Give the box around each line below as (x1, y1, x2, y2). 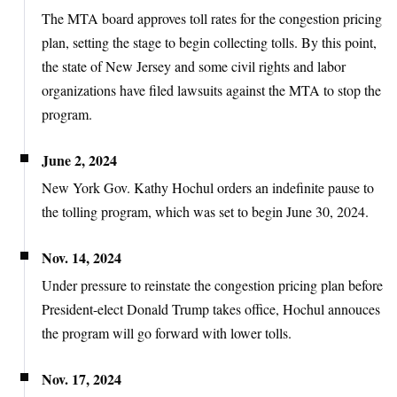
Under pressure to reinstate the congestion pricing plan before (42, 275, 383, 294)
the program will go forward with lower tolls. (42, 323, 292, 342)
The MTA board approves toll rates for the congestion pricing (42, 8, 382, 27)
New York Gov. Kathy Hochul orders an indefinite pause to (42, 177, 374, 197)
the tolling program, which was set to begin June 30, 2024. (42, 201, 369, 221)
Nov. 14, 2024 (42, 246, 121, 268)
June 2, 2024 (42, 149, 117, 170)
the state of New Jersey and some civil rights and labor (42, 56, 346, 75)
